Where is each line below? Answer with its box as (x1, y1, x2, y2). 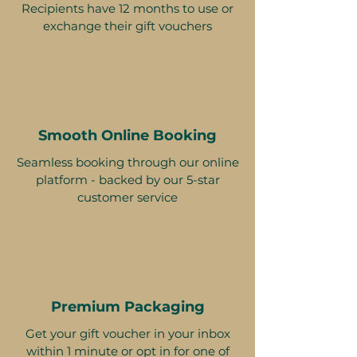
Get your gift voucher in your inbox (25, 325, 230, 341)
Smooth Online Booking (38, 126, 217, 144)
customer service (77, 189, 178, 205)
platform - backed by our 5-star (35, 171, 220, 187)
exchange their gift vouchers (43, 18, 212, 33)
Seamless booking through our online (16, 154, 239, 170)
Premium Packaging (50, 297, 205, 316)
